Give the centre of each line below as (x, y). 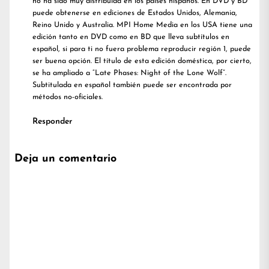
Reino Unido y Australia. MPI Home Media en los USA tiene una (142, 26)
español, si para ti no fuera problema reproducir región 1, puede (142, 50)
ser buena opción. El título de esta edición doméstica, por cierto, (142, 62)
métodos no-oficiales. (68, 98)
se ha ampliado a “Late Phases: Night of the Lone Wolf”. (129, 74)
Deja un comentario (65, 159)
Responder (52, 122)
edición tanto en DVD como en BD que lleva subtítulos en (131, 38)
